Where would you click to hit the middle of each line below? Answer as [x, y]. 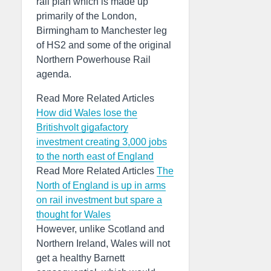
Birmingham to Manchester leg [102, 31]
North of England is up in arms [101, 185]
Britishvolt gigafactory [82, 127]
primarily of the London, [87, 16]
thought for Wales [73, 214]
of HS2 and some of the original [104, 45]
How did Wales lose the [87, 113]
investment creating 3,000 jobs [102, 142]
